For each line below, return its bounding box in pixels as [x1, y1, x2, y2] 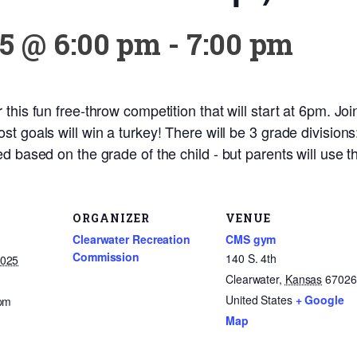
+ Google [295, 291, 344, 308]
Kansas [284, 270, 323, 287]
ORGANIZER [73, 210, 150, 226]
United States [226, 291, 292, 308]
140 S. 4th [226, 249, 277, 266]
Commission [73, 248, 140, 265]
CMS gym [226, 230, 277, 247]
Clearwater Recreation [73, 230, 190, 247]
